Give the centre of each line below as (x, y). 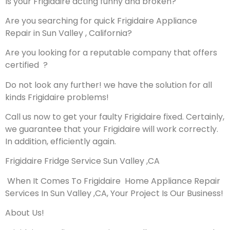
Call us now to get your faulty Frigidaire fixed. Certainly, (115, 117)
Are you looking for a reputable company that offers (111, 53)
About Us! (25, 213)
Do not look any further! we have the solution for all (109, 85)
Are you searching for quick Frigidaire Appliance (101, 21)
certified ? (26, 65)
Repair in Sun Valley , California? (69, 33)
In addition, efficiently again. (61, 142)
